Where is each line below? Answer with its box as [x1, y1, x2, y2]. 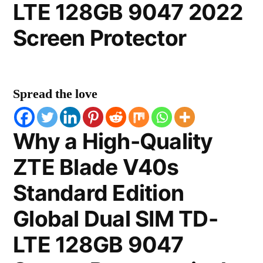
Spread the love [13, 86, 97, 102]
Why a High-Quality [13, 128, 213, 154]
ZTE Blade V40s [13, 154, 179, 180]
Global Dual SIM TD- [13, 205, 218, 232]
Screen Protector [13, 25, 187, 51]
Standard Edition [13, 180, 184, 206]
